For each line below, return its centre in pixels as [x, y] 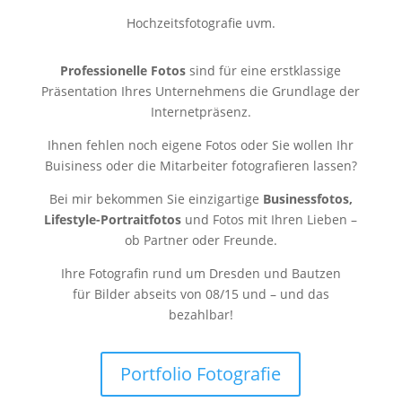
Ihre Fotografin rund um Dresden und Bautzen [201, 273]
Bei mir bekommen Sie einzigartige [156, 198]
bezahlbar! [201, 314]
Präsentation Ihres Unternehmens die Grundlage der [201, 91]
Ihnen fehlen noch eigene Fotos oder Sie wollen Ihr [201, 144]
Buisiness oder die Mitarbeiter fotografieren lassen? [201, 165]
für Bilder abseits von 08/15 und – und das [201, 293]
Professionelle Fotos [123, 70]
